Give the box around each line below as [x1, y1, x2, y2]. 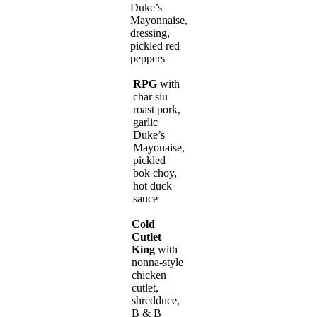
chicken [131, 269, 166, 282]
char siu [132, 91, 168, 103]
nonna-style [131, 256, 183, 269]
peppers [129, 52, 165, 65]
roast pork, [132, 103, 180, 116]
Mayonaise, [132, 142, 185, 154]
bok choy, [132, 167, 177, 180]
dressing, [129, 27, 170, 40]
